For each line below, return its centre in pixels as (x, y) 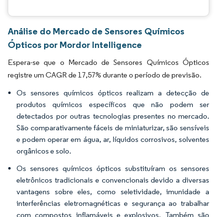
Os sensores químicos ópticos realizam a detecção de (113, 93)
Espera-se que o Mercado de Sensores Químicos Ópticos (108, 62)
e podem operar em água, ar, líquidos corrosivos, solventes (113, 139)
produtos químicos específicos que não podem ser (113, 104)
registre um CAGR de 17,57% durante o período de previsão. (105, 75)
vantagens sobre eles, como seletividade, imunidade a (113, 192)
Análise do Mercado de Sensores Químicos (96, 31)
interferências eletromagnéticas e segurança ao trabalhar (113, 203)
